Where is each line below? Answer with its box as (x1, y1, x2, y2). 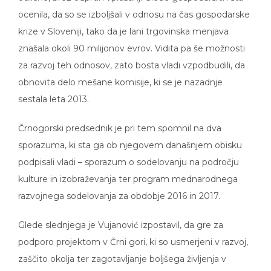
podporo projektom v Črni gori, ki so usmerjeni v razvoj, (18, 228, 248, 239)
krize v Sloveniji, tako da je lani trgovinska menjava (18, 18, 229, 28)
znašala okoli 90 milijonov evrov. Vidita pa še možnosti (18, 34, 245, 45)
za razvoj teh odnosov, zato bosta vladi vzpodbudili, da (18, 51, 245, 62)
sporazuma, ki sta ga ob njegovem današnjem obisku (18, 131, 242, 142)
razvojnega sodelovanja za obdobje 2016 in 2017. (18, 182, 220, 193)
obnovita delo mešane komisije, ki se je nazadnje (18, 68, 223, 79)
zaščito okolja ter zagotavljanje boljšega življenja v (18, 245, 226, 256)
